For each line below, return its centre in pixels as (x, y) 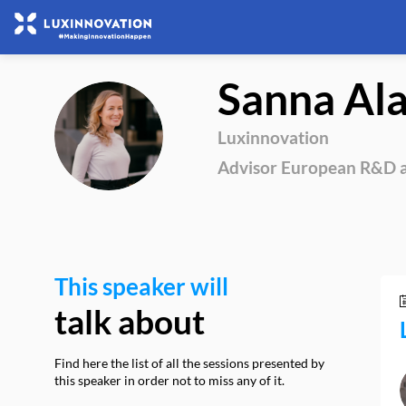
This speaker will (141, 286)
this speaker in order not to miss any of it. (169, 380)
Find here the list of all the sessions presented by (189, 363)
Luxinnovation (273, 137)
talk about (130, 321)
